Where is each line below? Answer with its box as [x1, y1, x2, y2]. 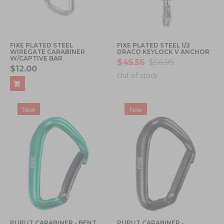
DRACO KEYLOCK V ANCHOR [117, 47, 209, 55]
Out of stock [117, 70, 157, 80]
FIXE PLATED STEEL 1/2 [117, 41, 190, 49]
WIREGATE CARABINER [10, 47, 85, 55]
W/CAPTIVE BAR [10, 54, 62, 62]
